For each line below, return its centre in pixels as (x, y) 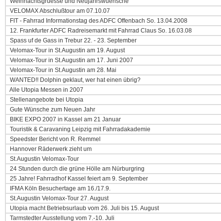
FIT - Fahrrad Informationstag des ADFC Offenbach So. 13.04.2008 (98, 21)
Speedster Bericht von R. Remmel (55, 139)
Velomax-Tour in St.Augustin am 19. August (67, 50)
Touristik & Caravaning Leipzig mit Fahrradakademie (79, 129)
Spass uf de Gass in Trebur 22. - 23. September (73, 40)
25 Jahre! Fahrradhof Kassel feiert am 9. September (78, 179)
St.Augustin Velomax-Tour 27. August (58, 198)
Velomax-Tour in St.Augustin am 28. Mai (62, 70)
